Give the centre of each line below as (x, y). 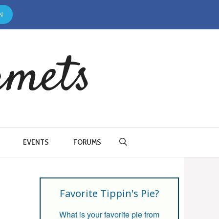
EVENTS (36, 142)
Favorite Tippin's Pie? (109, 193)
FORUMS (88, 142)
